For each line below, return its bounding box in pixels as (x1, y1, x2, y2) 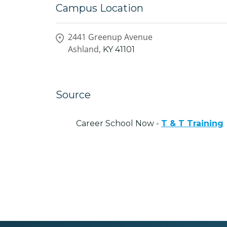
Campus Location (56, 2, 143, 14)
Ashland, (68, 43, 101, 55)
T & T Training (161, 118, 223, 128)
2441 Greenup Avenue (68, 31, 153, 43)
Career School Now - (76, 118, 161, 128)
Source (56, 88, 91, 101)
